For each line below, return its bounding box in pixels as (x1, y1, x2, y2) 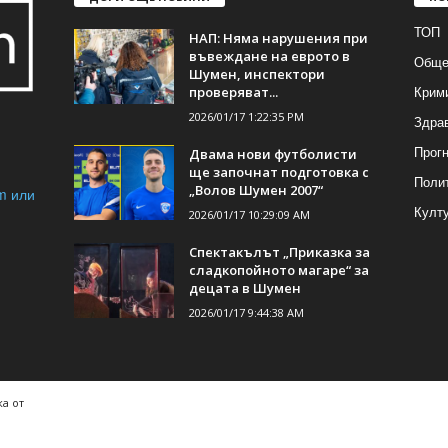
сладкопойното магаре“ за (188, 261, 369, 280)
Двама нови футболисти (188, 145, 357, 164)
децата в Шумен (188, 279, 301, 298)
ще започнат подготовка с (188, 163, 369, 182)
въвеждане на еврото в (188, 47, 350, 66)
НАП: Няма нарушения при (188, 29, 368, 48)
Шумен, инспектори (188, 65, 325, 84)
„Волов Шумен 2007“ (188, 181, 323, 200)
